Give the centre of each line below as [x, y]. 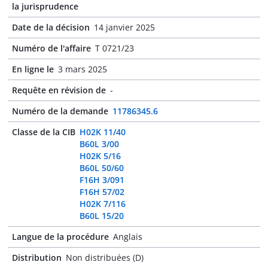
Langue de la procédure [60, 237]
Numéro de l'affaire [51, 48]
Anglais [128, 237]
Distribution [37, 258]
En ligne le [33, 69]
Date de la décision [51, 27]
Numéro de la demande [60, 111]
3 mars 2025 [83, 69]
